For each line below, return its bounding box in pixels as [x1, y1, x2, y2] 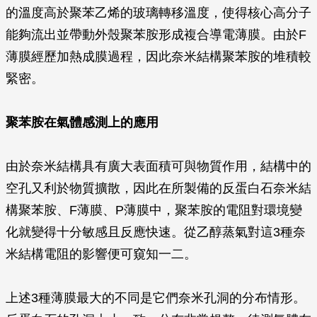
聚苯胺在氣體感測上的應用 [6, 115, 158, 129]
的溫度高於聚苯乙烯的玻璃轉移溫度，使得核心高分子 [6, 6, 311, 20]
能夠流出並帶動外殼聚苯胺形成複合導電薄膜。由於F [6, 28, 306, 42]
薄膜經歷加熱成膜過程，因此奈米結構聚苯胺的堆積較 [6, 50, 311, 64]
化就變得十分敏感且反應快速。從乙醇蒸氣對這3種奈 [6, 225, 306, 239]
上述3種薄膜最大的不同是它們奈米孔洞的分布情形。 [6, 291, 306, 305]
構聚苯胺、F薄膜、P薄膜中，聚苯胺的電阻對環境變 [6, 203, 302, 217]
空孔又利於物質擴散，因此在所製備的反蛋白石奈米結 [6, 181, 311, 195]
